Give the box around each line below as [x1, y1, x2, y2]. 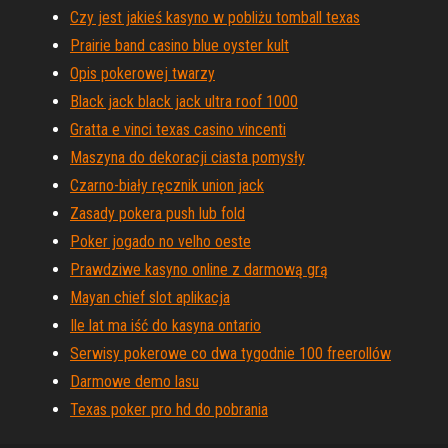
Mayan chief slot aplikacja [70, 288, 230, 307]
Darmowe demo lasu [70, 372, 199, 391]
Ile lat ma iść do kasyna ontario [70, 316, 261, 335]
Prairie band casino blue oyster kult [70, 36, 289, 55]
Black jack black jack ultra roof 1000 [70, 92, 298, 111]
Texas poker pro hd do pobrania [70, 400, 268, 419]
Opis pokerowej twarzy [70, 64, 215, 83]
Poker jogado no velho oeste [70, 232, 251, 251]
